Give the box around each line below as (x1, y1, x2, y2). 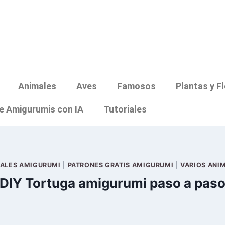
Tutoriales (103, 104, 147, 115)
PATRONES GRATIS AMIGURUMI (67, 161, 174, 169)
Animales (18, 81, 56, 92)
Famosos (117, 81, 156, 92)
